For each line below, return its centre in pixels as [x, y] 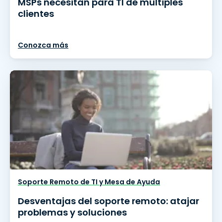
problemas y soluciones [72, 212]
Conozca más [43, 45]
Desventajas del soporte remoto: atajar [109, 201]
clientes [36, 14]
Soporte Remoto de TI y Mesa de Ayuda [89, 182]
